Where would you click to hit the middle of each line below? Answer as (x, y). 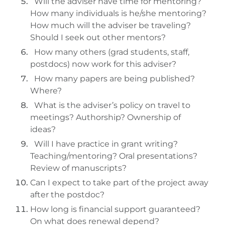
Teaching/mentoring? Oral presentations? (114, 156)
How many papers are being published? (113, 79)
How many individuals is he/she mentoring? (118, 13)
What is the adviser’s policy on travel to (110, 105)
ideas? (44, 129)
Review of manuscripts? (79, 168)
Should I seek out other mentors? (98, 37)
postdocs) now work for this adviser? (104, 64)
